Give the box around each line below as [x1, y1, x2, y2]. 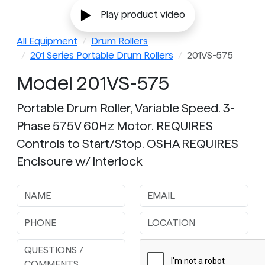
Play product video [100, 9, 185, 20]
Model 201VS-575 [17, 73, 169, 94]
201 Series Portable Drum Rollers [30, 50, 173, 61]
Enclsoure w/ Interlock [17, 155, 143, 169]
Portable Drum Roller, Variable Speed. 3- [17, 102, 235, 115]
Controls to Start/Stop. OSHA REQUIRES [17, 137, 238, 151]
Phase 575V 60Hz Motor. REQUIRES [17, 119, 213, 133]
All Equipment [17, 36, 77, 47]
